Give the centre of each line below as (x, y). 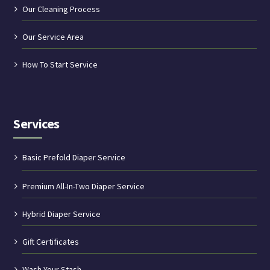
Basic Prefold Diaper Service (74, 157)
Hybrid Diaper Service (62, 214)
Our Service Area (53, 36)
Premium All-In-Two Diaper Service (84, 186)
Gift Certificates (51, 241)
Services (36, 123)
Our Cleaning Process (61, 9)
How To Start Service (60, 64)
